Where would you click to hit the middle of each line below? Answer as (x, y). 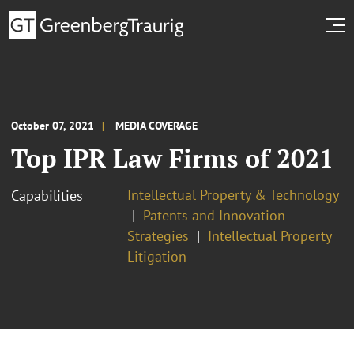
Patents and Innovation (214, 215)
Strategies (158, 235)
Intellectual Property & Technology (233, 194)
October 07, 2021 (53, 125)
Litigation (157, 256)
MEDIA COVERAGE (156, 125)
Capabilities (47, 195)
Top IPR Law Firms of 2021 (172, 158)
